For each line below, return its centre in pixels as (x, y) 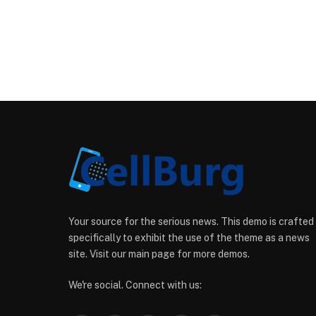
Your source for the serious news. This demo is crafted (191, 221)
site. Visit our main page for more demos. (159, 254)
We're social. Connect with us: (135, 285)
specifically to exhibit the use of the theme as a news (189, 238)
